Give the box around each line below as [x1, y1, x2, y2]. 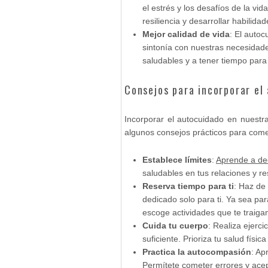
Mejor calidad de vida [142, 29, 230, 39]
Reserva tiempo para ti [142, 181, 234, 191]
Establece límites [142, 155, 212, 165]
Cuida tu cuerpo [142, 221, 208, 230]
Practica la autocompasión [142, 247, 251, 257]
